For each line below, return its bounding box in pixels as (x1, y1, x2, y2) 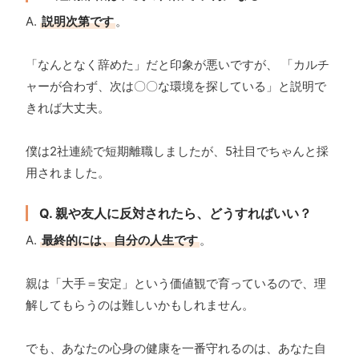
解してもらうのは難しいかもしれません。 (26, 297, 254, 313)
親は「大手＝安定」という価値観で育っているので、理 (26, 276, 326, 292)
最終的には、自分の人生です (42, 232, 198, 248)
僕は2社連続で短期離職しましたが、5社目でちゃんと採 (26, 143, 329, 159)
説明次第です (42, 14, 114, 30)
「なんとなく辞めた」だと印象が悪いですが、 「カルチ (26, 57, 329, 73)
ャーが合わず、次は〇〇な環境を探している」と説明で (26, 79, 326, 95)
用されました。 (26, 165, 110, 181)
